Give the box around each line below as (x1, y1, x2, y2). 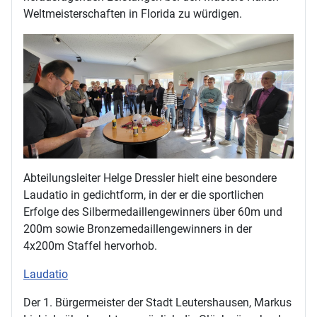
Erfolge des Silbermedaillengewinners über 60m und (23, 204, 282, 219)
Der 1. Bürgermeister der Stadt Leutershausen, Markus (23, 295, 292, 309)
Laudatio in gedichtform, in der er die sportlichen (23, 188, 264, 202)
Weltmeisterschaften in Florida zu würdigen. (23, 6, 242, 21)
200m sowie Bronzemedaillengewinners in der (23, 221, 252, 236)
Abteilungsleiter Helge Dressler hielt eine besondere (23, 171, 277, 185)
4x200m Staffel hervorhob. (23, 238, 157, 253)
